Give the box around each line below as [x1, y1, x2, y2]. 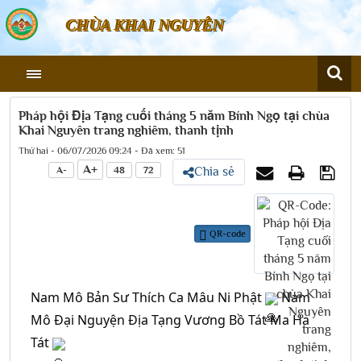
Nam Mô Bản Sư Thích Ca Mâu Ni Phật [31, 288, 265, 306]
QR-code [207, 228, 246, 239]
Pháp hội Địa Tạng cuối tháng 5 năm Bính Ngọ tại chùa [19, 109, 330, 123]
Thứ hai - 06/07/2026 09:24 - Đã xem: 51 [19, 145, 185, 156]
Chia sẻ [194, 164, 234, 179]
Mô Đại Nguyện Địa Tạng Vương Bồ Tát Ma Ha [31, 311, 309, 329]
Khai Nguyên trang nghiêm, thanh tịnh [19, 123, 234, 138]
